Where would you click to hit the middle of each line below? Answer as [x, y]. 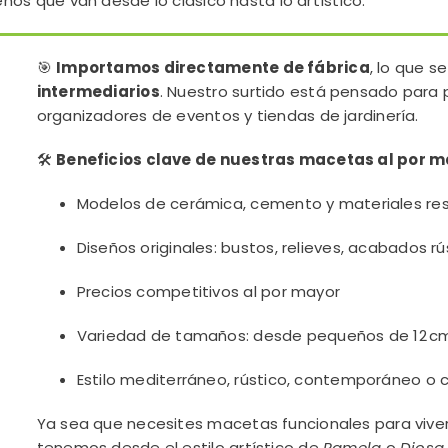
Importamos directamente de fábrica [213, 67]
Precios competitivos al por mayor [208, 291]
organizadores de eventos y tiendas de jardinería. [227, 115]
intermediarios [98, 91]
